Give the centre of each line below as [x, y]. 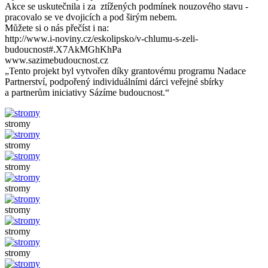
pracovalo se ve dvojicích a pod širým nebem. [91, 17]
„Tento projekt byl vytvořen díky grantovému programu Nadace [125, 71]
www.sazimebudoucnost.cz [57, 60]
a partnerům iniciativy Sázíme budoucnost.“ [88, 92]
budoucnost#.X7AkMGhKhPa [63, 49]
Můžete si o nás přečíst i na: [57, 28]
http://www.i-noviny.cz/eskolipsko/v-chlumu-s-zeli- [101, 38]
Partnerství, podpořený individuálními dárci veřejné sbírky [114, 81]
